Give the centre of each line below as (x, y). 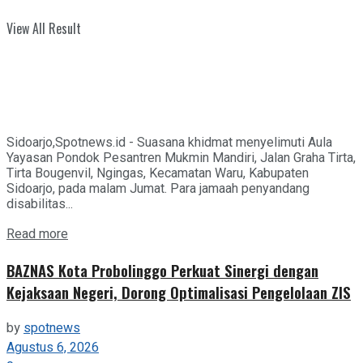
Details (87, 234)
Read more (37, 235)
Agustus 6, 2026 (53, 347)
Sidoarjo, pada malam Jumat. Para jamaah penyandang (158, 189)
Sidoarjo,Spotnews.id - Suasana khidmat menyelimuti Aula (169, 143)
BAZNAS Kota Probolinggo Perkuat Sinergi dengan (162, 270)
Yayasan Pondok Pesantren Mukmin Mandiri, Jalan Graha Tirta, (181, 158)
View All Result (44, 28)
